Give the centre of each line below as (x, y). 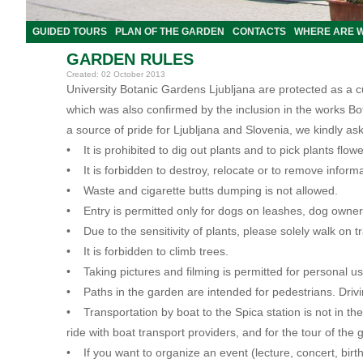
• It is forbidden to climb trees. (147, 251)
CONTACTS (259, 32)
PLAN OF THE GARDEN (170, 32)
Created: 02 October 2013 (116, 74)
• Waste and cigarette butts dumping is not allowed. (202, 190)
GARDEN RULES (130, 59)
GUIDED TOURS (70, 32)
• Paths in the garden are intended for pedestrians (199, 292)
